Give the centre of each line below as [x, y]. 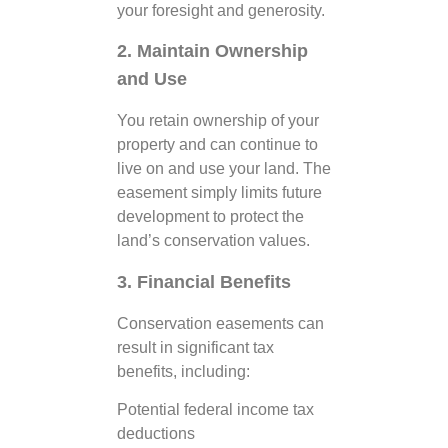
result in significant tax [195, 347]
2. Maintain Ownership [212, 51]
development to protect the [210, 217]
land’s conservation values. [213, 241]
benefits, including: [183, 371]
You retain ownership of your [218, 121]
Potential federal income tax [215, 409]
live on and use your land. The [224, 169]
